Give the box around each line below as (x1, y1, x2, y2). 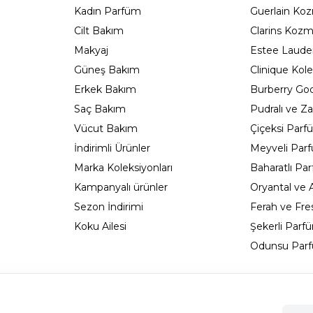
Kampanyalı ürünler (73, 181, 168, 194)
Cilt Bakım (73, 24, 124, 37)
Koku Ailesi (73, 220, 126, 233)
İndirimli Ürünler (73, 142, 150, 154)
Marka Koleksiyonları (73, 161, 173, 174)
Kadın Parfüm (73, 5, 141, 17)
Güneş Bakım (73, 64, 140, 76)
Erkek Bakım (73, 83, 136, 96)
